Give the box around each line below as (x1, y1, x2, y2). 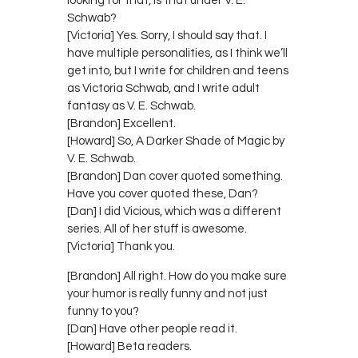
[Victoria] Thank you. (67, 240, 175, 253)
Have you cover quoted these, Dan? (67, 187, 258, 200)
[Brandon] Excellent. (67, 117, 176, 129)
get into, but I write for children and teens (67, 64, 288, 77)
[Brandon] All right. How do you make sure (67, 269, 287, 282)
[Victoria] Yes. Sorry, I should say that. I (67, 29, 267, 42)
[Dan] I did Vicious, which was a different (67, 205, 281, 217)
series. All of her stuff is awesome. (67, 222, 247, 235)
